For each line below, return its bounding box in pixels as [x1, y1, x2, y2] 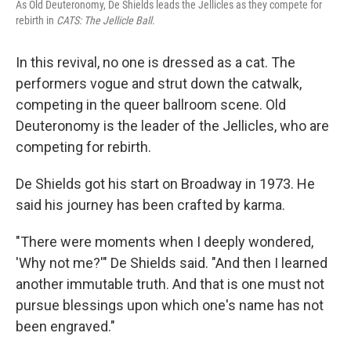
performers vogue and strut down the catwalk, [16, 75, 302, 92]
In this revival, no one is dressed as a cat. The [16, 54, 295, 71]
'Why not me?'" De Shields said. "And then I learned [16, 255, 327, 272]
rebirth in [16, 14, 56, 27]
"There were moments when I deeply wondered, [16, 233, 313, 251]
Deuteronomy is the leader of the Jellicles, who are [16, 118, 329, 135]
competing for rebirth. [16, 139, 151, 156]
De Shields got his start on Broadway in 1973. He [16, 175, 315, 193]
